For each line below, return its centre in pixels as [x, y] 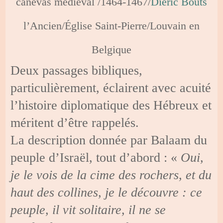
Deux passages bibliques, [77, 70]
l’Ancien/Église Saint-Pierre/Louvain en [111, 25]
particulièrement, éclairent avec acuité [111, 88]
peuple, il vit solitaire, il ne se [88, 210]
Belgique [111, 49]
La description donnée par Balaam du [109, 140]
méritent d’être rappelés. [75, 122]
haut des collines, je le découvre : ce [107, 192]
